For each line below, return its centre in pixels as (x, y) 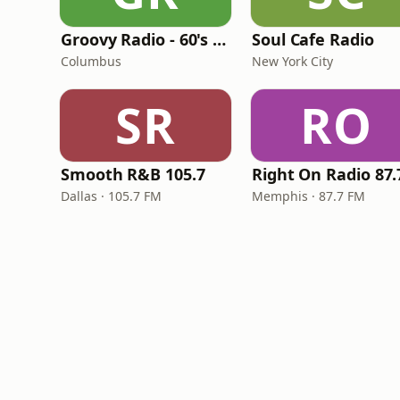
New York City (292, 61)
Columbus (91, 61)
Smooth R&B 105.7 (133, 174)
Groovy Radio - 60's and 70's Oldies (220, 39)
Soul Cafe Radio (313, 39)
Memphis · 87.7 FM (308, 196)
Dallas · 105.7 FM (111, 196)
